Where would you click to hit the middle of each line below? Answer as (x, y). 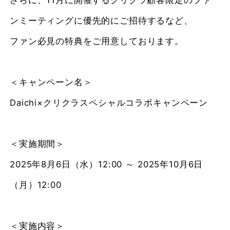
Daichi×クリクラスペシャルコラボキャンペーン (109, 103)
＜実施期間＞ (37, 144)
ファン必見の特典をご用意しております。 (97, 41)
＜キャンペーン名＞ (51, 82)
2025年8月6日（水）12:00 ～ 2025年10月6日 (107, 165)
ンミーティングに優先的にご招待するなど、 (101, 21)
